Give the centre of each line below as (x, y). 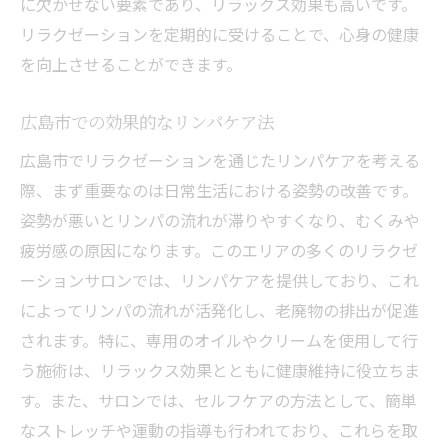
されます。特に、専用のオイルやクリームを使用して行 (219, 340)
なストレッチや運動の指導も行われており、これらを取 (219, 430)
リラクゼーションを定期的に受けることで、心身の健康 (219, 34)
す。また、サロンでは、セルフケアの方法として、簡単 (218, 400)
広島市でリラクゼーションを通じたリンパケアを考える (220, 160)
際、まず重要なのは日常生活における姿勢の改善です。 (219, 190)
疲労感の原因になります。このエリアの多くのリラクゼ (219, 250)
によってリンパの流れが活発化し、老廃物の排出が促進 (219, 310)
